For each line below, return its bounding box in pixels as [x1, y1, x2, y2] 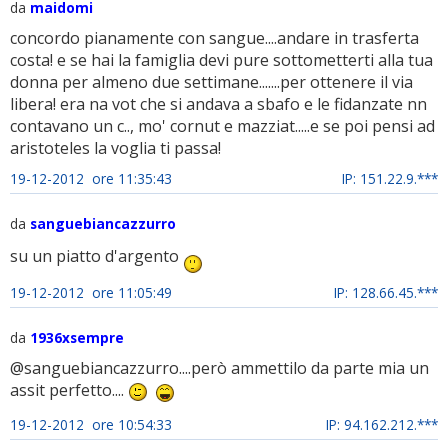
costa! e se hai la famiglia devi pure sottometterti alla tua [10, 49, 433, 72]
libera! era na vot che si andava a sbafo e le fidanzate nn [10, 93, 427, 116]
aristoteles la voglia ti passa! [10, 137, 221, 160]
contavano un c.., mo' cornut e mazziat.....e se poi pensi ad [10, 115, 435, 138]
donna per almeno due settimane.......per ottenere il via [10, 71, 413, 94]
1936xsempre [30, 328, 124, 348]
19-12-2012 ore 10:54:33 [10, 414, 172, 434]
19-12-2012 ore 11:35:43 [10, 169, 172, 189]
